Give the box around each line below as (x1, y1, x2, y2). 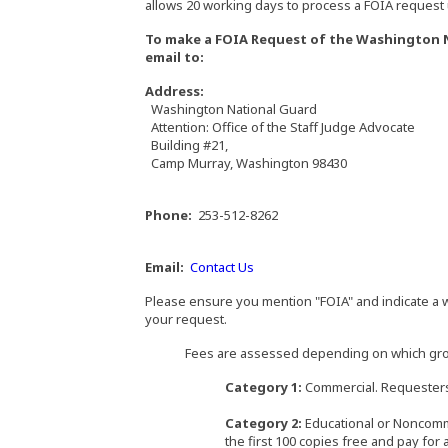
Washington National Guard (145, 100, 317, 118)
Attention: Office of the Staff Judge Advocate (145, 118, 415, 136)
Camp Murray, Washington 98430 (145, 154, 347, 172)
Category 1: (225, 378, 302, 396)
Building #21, (145, 136, 228, 154)
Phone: (145, 206, 192, 224)
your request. (145, 310, 227, 328)
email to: (145, 48, 204, 66)
